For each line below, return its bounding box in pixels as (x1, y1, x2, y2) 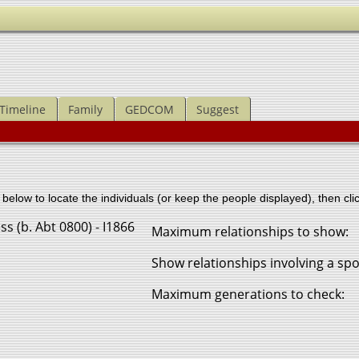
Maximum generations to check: (151, 284, 345, 303)
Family (68, 102, 103, 118)
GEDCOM (125, 102, 174, 118)
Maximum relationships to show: (151, 222, 349, 240)
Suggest (196, 102, 239, 118)
